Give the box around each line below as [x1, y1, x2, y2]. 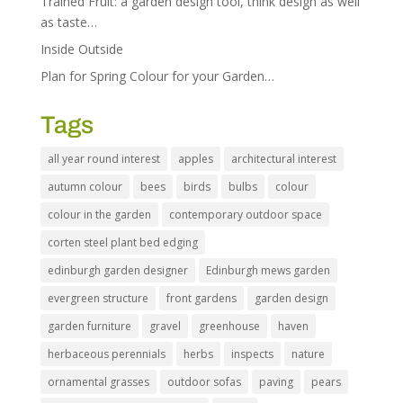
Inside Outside [40, 40, 123, 58]
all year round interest [47, 151, 160, 167]
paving [258, 374, 293, 390]
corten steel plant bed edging [47, 235, 198, 251]
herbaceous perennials [47, 346, 166, 363]
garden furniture [47, 318, 131, 335]
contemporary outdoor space [168, 207, 322, 223]
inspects [230, 346, 273, 363]
